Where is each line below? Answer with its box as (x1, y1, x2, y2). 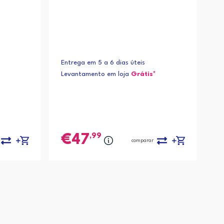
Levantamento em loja (61, 71, 131, 78)
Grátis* (131, 71, 156, 78)
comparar (131, 137, 154, 143)
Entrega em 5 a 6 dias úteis (61, 59, 145, 66)
